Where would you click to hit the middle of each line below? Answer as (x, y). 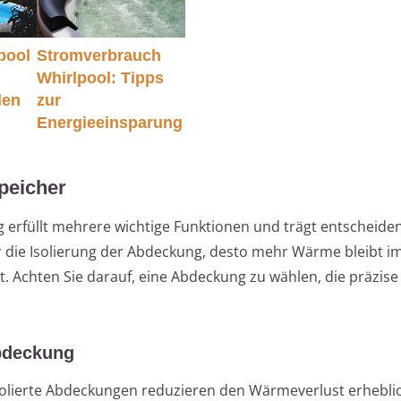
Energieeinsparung (109, 122)
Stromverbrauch (98, 55)
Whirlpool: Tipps (100, 77)
